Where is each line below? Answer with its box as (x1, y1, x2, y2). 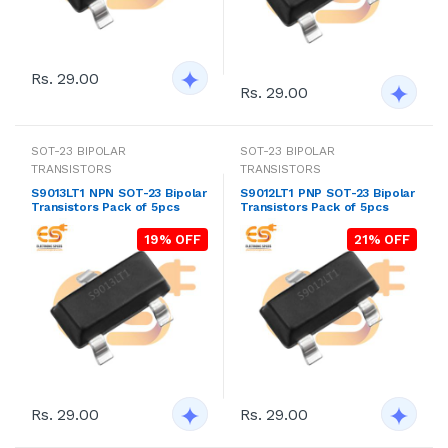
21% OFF (354, 231, 410, 247)
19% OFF (144, 231, 201, 247)
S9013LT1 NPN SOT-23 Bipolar (31, 185, 208, 200)
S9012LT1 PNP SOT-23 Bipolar (240, 185, 416, 200)
